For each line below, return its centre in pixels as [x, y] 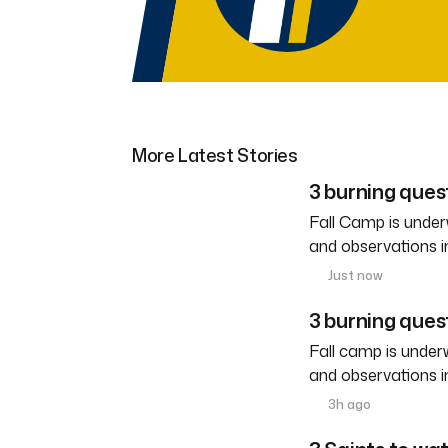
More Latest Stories [215, 155]
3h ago [348, 404]
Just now [354, 275]
